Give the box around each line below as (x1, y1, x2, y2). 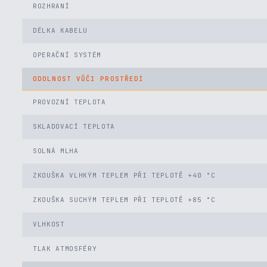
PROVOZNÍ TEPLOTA (33, 98, 106, 106)
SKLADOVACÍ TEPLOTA (33, 122, 115, 131)
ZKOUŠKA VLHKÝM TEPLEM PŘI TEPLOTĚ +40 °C (33, 171, 216, 179)
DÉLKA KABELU (33, 26, 88, 35)
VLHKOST (33, 220, 65, 228)
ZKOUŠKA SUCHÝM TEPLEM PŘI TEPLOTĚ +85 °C (33, 195, 216, 204)
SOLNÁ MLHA (33, 147, 79, 155)
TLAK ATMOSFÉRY (33, 244, 97, 253)
